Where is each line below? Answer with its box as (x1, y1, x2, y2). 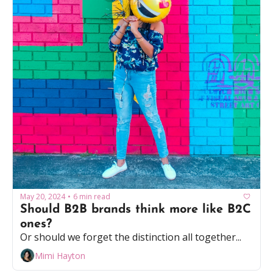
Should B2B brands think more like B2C (20, 204, 251, 216)
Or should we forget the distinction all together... (20, 230, 241, 244)
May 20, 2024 (20, 191, 65, 202)
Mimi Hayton (35, 249, 85, 261)
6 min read (73, 191, 110, 202)
